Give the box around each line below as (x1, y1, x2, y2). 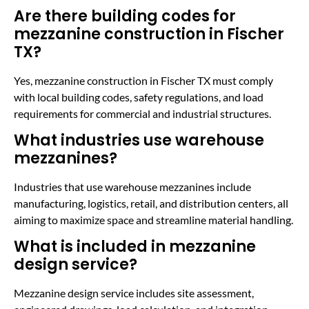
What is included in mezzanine (14, 236, 256, 258)
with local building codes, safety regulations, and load (14, 90, 263, 103)
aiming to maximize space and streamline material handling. (14, 213, 293, 227)
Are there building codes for (14, 5, 236, 27)
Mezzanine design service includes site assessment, (14, 286, 254, 300)
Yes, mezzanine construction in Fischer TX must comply (14, 73, 273, 87)
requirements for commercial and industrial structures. (14, 106, 271, 120)
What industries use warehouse (14, 130, 264, 152)
